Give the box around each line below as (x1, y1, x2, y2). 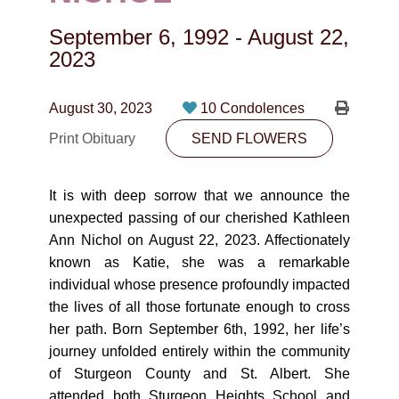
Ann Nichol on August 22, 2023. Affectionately (49, 232, 350, 248)
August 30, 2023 (49, 101, 152, 116)
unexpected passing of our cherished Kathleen (49, 210, 350, 225)
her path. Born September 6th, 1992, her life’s (49, 322, 350, 337)
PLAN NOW (161, 125, 238, 140)
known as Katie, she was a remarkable (49, 255, 350, 270)
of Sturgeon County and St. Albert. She (49, 366, 350, 381)
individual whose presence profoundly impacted (49, 277, 350, 292)
